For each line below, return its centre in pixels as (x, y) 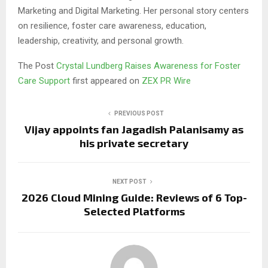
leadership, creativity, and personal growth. (101, 40)
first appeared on (107, 80)
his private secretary (134, 143)
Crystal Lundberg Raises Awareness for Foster (148, 66)
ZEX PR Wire (166, 80)
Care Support (45, 80)
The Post (37, 66)
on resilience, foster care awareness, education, (112, 25)
